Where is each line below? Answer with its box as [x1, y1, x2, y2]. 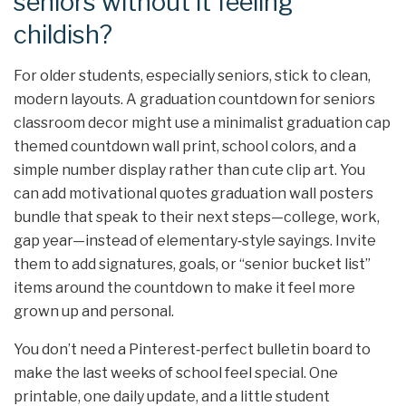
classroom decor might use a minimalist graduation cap [14, 113, 391, 131]
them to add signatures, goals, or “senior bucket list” [14, 255, 371, 273]
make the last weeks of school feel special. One [14, 363, 338, 382]
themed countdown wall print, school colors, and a [14, 137, 356, 155]
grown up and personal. [14, 302, 174, 320]
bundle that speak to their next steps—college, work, [14, 208, 380, 226]
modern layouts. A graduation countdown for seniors [14, 90, 375, 108]
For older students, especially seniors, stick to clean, [14, 66, 371, 84]
